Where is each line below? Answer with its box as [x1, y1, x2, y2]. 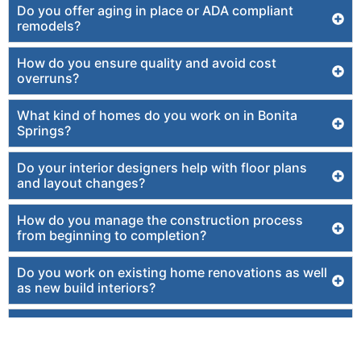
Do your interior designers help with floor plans [17, 160, 307, 176]
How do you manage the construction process [17, 212, 303, 228]
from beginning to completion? [17, 227, 206, 243]
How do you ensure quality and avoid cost [17, 55, 276, 71]
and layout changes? [17, 175, 145, 191]
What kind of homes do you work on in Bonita [17, 107, 297, 123]
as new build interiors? [17, 280, 156, 296]
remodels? [17, 18, 81, 34]
